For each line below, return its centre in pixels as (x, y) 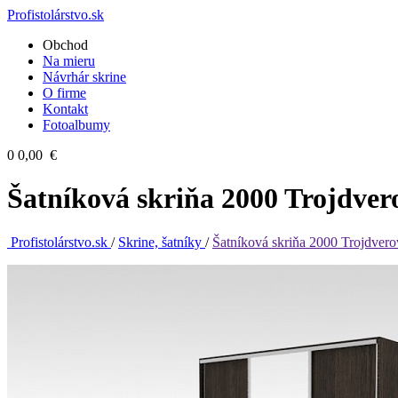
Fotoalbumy (76, 125)
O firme (64, 93)
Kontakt (65, 109)
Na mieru (69, 61)
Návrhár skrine (84, 77)
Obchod (65, 45)
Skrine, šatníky (162, 242)
